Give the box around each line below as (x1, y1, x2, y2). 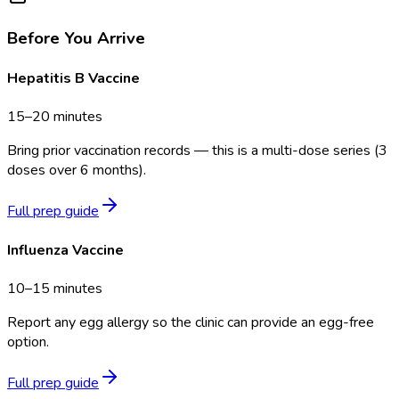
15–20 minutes (7, 107, 102, 127)
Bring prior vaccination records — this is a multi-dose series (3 (7, 141, 387, 161)
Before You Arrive (7, 26, 145, 50)
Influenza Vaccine (7, 240, 124, 260)
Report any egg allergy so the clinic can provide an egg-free (7, 312, 374, 332)
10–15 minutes (7, 278, 102, 298)
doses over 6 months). (7, 160, 146, 181)
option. (7, 331, 49, 352)
